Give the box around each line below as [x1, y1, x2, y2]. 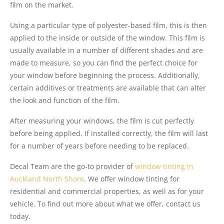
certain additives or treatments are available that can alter [10, 83, 206, 93]
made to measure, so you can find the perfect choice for [10, 58, 197, 68]
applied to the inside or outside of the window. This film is [10, 33, 205, 43]
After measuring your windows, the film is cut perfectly [10, 116, 194, 126]
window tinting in [135, 161, 193, 171]
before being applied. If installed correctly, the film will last [10, 128, 208, 138]
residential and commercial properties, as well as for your [10, 186, 204, 196]
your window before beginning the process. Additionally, [10, 70, 200, 80]
